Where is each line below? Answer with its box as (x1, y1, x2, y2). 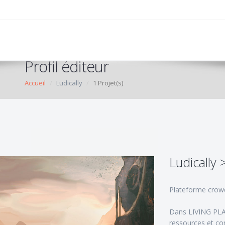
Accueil (25, 78, 46, 87)
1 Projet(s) (93, 78, 123, 87)
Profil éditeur (25, 56, 108, 77)
